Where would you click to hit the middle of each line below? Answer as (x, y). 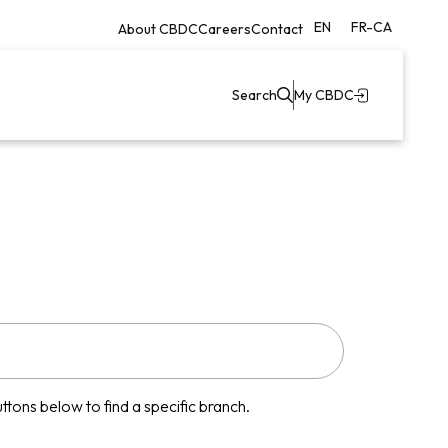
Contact (277, 28)
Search (254, 94)
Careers (224, 28)
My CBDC (324, 94)
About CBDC (158, 28)
